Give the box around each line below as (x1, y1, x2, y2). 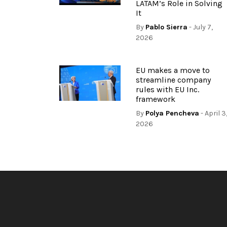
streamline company (136, 75, 211, 85)
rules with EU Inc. (136, 85, 200, 95)
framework (136, 94, 176, 104)
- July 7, (187, 23, 213, 32)
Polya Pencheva (145, 109, 200, 118)
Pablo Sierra (145, 23, 188, 32)
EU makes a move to (136, 65, 210, 75)
